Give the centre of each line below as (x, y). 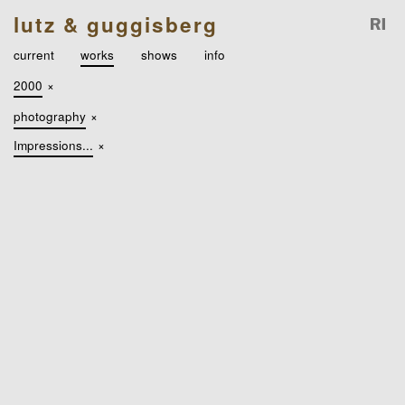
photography (49, 116)
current (33, 54)
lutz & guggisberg (115, 24)
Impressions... (53, 145)
